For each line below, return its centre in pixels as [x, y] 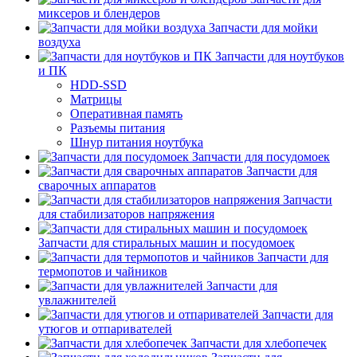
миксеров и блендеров [99, 13]
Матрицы [96, 99]
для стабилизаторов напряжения [126, 214]
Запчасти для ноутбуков [280, 56]
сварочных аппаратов [97, 185]
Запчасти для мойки [263, 27]
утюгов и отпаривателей [105, 329]
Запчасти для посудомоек [261, 157]
